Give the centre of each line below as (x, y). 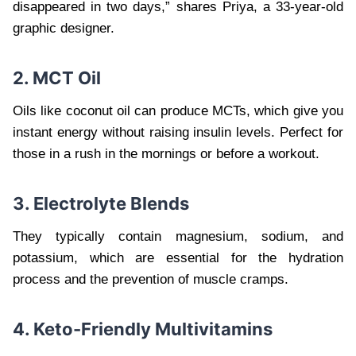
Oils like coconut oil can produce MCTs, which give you (178, 110)
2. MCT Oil (57, 77)
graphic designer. (64, 28)
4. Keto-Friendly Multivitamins (143, 329)
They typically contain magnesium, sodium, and (178, 236)
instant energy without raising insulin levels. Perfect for (178, 132)
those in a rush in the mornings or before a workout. (166, 153)
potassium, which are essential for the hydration (178, 257)
